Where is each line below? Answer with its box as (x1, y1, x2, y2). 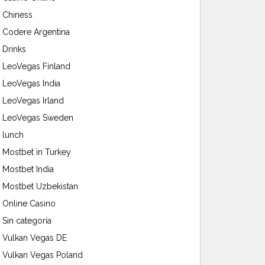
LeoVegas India (2, 78, 60, 88)
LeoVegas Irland (2, 95, 64, 105)
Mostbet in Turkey (2, 147, 71, 157)
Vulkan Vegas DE (2, 232, 67, 243)
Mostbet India (2, 164, 54, 174)
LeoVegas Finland (2, 61, 70, 71)
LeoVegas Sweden (2, 112, 73, 122)
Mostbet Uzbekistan (2, 181, 78, 191)
